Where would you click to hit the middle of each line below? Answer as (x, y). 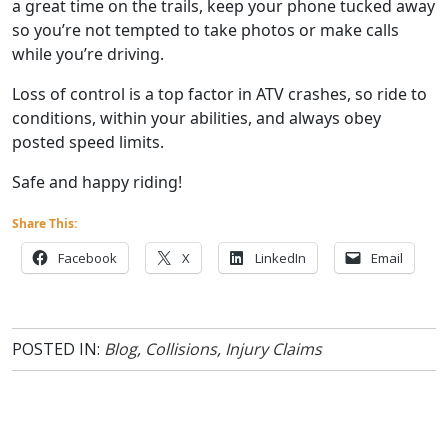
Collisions (181, 349)
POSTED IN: (56, 349)
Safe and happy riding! (97, 182)
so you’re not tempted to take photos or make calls (205, 30)
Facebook (87, 258)
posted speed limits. (88, 142)
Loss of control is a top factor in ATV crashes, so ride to (219, 94)
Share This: (44, 224)
